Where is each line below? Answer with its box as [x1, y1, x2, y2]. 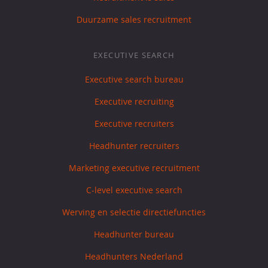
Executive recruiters [94, 118, 174, 130]
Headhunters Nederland [85, 251, 183, 263]
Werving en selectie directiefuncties [62, 206, 206, 218]
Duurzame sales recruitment [77, 14, 191, 26]
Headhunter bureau [94, 229, 174, 240]
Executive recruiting [94, 96, 174, 108]
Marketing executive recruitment [68, 162, 200, 174]
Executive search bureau [84, 74, 184, 86]
